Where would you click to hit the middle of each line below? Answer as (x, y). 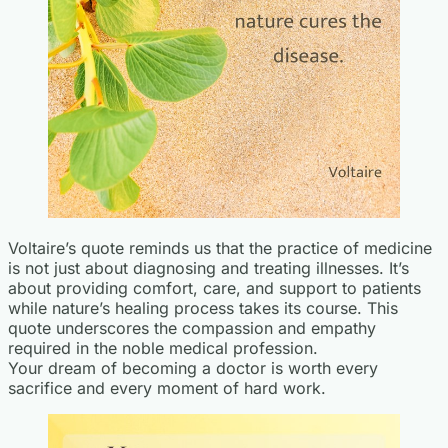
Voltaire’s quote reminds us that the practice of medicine (220, 247)
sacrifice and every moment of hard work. (167, 387)
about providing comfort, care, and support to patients (214, 287)
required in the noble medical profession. (163, 347)
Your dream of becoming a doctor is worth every (193, 367)
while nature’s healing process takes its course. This (203, 307)
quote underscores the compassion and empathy (192, 327)
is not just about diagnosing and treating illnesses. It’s (208, 267)
